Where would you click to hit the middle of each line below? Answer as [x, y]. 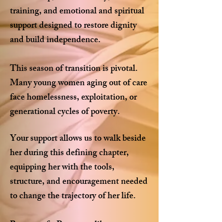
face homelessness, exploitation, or [73, 98]
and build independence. [55, 41]
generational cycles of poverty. [65, 112]
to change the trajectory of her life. [73, 197]
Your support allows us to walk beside [78, 139]
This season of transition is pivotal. [74, 69]
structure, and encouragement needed [79, 182]
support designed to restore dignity [73, 26]
